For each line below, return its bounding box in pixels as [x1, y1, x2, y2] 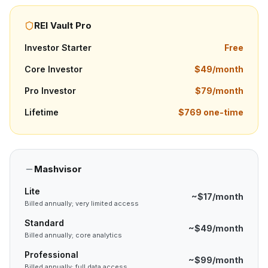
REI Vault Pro [34, 20, 92, 31]
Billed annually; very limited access [25, 199, 139, 208]
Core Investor [25, 64, 83, 74]
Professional [25, 249, 78, 260]
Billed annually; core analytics [25, 231, 122, 239]
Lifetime [25, 107, 59, 117]
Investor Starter [25, 42, 92, 53]
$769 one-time [178, 107, 243, 117]
